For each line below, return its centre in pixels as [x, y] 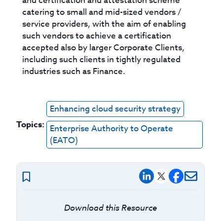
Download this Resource [110, 208]
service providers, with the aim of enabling [104, 24]
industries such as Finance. [74, 72]
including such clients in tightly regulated [102, 60]
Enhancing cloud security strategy [115, 109]
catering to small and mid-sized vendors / [102, 12]
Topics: [31, 125]
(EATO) [64, 141]
